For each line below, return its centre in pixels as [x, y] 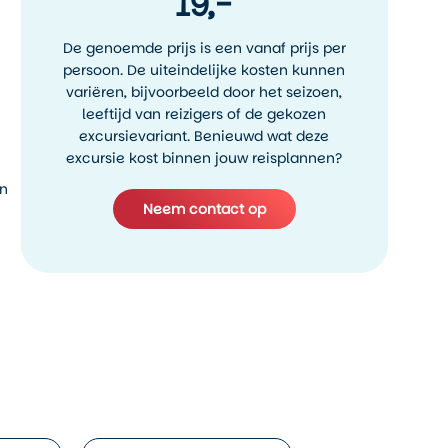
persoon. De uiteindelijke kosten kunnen [204, 70]
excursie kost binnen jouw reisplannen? [204, 158]
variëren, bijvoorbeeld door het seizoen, [204, 92]
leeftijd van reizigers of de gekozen [204, 114]
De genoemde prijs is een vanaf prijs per [204, 48]
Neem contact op [204, 209]
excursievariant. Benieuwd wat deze [204, 136]
